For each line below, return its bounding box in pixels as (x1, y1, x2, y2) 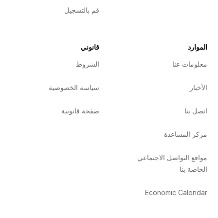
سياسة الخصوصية (49, 83, 99, 92)
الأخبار (189, 83, 207, 92)
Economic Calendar (145, 188, 207, 197)
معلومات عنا (172, 60, 207, 69)
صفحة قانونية (61, 107, 99, 115)
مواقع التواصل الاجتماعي (137, 153, 207, 162)
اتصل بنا (184, 107, 207, 115)
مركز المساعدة (163, 130, 207, 139)
